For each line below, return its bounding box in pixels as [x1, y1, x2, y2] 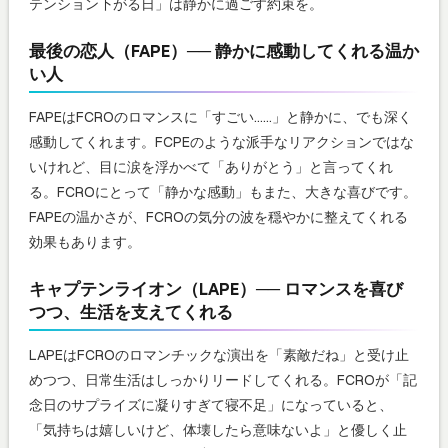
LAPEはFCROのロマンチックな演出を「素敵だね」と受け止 [29, 345, 409, 364]
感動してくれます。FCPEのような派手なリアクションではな [29, 132, 414, 151]
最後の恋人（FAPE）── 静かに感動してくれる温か [29, 39, 419, 61]
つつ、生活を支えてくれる [29, 300, 233, 322]
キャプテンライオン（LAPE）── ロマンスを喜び [29, 277, 403, 299]
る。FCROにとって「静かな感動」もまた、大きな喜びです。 [29, 182, 417, 201]
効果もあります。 [29, 232, 141, 251]
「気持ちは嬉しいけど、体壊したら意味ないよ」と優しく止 [29, 420, 407, 439]
